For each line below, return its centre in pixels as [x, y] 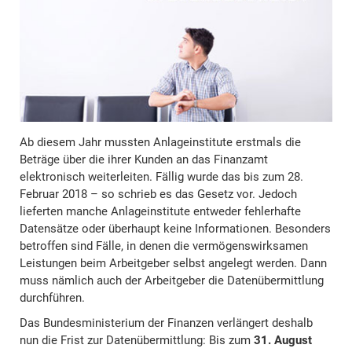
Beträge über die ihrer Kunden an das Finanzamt [144, 160]
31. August [283, 341]
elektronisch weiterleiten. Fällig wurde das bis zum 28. [161, 177]
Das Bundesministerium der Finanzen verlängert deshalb [166, 323]
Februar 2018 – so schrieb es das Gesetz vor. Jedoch [158, 194]
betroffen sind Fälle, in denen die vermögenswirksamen [164, 246]
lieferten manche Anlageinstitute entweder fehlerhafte [160, 212]
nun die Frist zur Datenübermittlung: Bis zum [137, 341]
